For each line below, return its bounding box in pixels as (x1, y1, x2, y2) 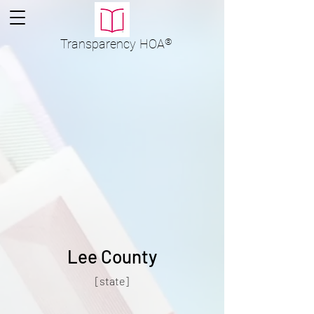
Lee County (67, 245, 157, 267)
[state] (95, 274, 129, 287)
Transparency (60, 36, 136, 51)
